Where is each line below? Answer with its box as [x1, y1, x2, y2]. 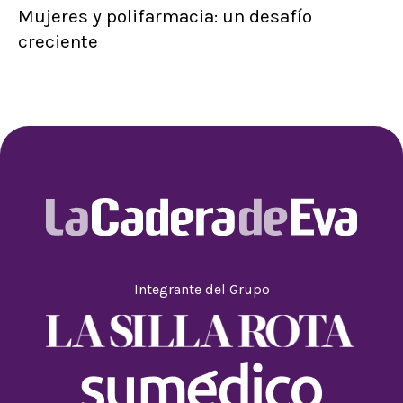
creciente [18, 31, 98, 53]
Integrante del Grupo [133, 280, 270, 298]
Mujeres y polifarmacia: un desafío [18, 5, 312, 28]
